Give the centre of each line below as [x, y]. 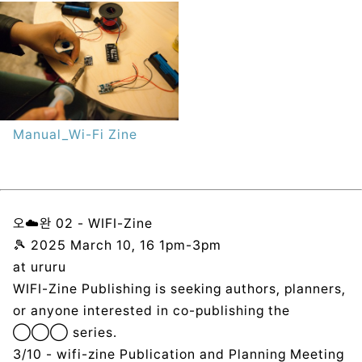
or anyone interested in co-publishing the [152, 310]
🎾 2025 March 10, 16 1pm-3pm [117, 245]
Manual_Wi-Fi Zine [76, 134]
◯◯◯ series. [65, 332]
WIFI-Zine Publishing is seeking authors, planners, [179, 288]
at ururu [40, 267]
